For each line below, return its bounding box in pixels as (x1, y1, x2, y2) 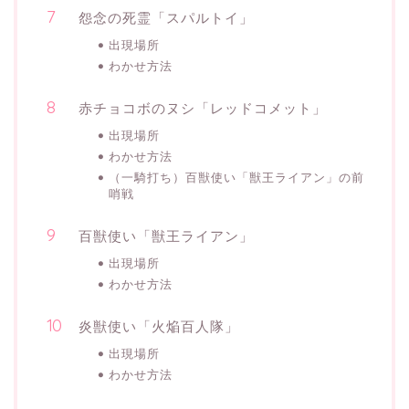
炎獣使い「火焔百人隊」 (79, 318, 239, 336)
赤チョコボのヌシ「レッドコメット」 (79, 100, 327, 118)
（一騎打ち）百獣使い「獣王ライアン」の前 (109, 170, 364, 185)
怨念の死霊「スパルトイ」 (79, 9, 254, 27)
